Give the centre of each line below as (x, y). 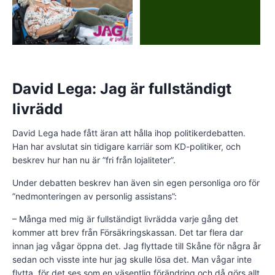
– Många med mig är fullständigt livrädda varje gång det (125, 219)
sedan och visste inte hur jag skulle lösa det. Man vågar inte (132, 259)
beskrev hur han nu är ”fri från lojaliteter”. (94, 160)
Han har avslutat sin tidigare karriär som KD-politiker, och (126, 146)
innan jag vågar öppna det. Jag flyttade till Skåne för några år (137, 246)
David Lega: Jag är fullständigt (122, 88)
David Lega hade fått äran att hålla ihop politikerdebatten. (129, 133)
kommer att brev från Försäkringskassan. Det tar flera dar (128, 232)
